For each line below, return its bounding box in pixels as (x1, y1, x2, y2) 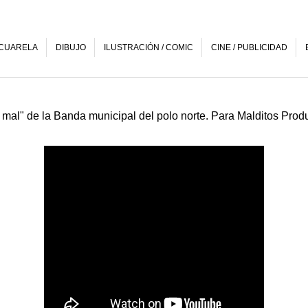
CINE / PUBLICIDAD (211, 43, 287, 53)
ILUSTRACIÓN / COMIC (104, 43, 193, 53)
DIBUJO (56, 43, 86, 53)
